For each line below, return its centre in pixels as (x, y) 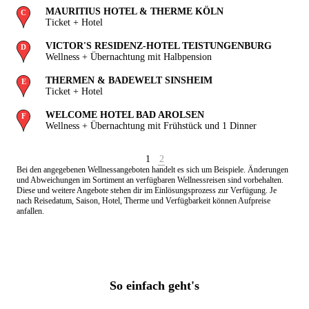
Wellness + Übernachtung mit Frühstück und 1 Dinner (151, 126)
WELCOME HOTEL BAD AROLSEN (125, 115)
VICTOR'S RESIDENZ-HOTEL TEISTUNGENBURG (159, 46)
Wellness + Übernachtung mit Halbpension (129, 57)
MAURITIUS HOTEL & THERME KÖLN (134, 12)
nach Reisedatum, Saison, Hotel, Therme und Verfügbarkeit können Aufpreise (143, 201)
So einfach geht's (154, 286)
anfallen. (30, 211)
